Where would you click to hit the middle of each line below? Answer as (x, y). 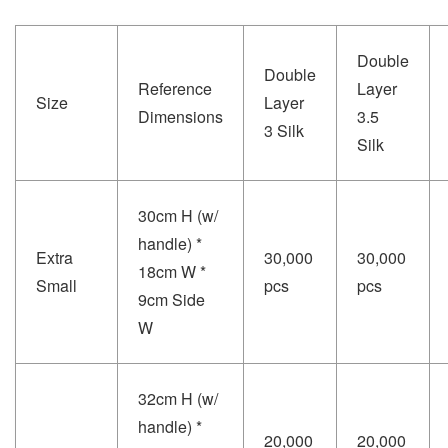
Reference (175, 88)
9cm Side (171, 299)
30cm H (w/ (178, 215)
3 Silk (284, 130)
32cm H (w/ (178, 398)
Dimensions (180, 116)
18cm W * (172, 271)
